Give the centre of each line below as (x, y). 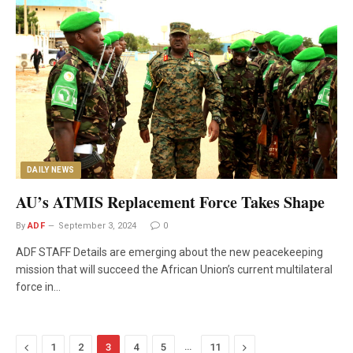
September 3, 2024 (98, 226)
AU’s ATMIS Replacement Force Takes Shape (170, 203)
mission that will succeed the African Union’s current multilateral (174, 270)
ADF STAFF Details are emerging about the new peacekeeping (169, 253)
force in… (38, 287)
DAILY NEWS (51, 170)
